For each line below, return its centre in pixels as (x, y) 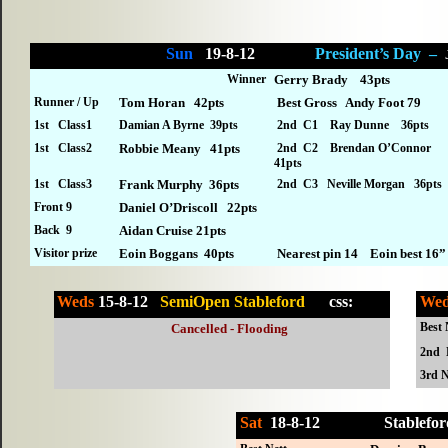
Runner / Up (67, 102)
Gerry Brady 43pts (332, 80)
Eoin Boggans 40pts (177, 254)
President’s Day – (379, 54)
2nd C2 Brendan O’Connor (354, 148)
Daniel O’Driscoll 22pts (188, 208)
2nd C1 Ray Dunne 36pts (352, 125)
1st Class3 (63, 184)
